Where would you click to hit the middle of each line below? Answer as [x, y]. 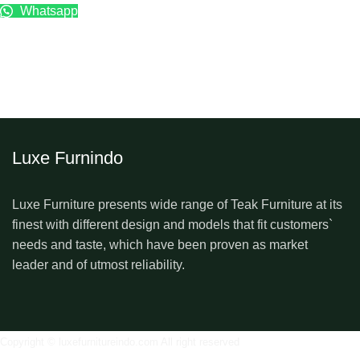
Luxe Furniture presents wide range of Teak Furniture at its [177, 205]
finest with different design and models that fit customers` [172, 225]
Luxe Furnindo [67, 158]
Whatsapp [47, 11]
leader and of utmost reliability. [98, 265]
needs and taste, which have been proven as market [160, 245]
